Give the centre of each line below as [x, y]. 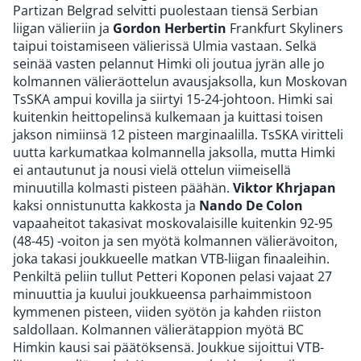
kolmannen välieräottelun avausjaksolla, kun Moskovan [180, 82]
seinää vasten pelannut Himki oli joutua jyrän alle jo [169, 64]
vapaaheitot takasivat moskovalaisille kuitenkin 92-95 [173, 224]
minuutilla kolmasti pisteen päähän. [123, 188]
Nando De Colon [251, 206]
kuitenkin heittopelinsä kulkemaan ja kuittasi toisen [168, 117]
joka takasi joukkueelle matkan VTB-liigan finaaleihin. [171, 259]
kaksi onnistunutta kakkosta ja [106, 206]
